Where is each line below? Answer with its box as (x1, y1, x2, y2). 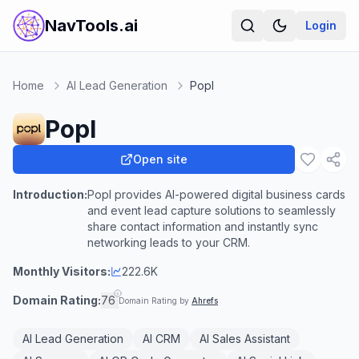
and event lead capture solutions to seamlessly (87, 204, 336, 217)
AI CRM (143, 332, 180, 345)
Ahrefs (192, 296, 218, 305)
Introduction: (13, 188, 87, 201)
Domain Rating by (119, 296, 192, 305)
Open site (133, 152, 188, 166)
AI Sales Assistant (200, 332, 290, 345)
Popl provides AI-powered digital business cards (87, 188, 345, 201)
